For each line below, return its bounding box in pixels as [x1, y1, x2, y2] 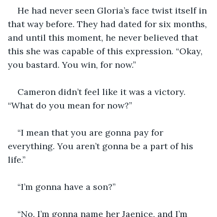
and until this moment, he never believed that [8, 31, 201, 43]
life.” [8, 154, 26, 165]
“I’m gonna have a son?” [17, 181, 116, 192]
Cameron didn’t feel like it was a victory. [17, 86, 188, 97]
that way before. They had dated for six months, [8, 18, 209, 30]
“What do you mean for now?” [8, 99, 132, 111]
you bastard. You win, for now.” [8, 59, 136, 70]
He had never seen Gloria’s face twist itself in [17, 4, 209, 16]
